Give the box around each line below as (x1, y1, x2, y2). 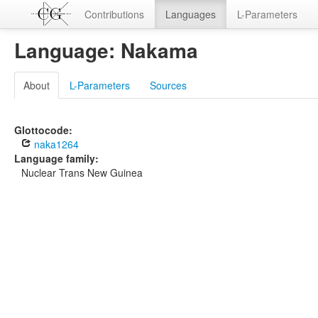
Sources (150, 78, 187, 92)
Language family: (14, 151, 99, 165)
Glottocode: (14, 123, 72, 137)
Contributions (84, 7, 144, 21)
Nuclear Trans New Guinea (21, 165, 143, 180)
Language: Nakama (14, 35, 198, 65)
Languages (165, 7, 216, 21)
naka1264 (31, 137, 79, 151)
